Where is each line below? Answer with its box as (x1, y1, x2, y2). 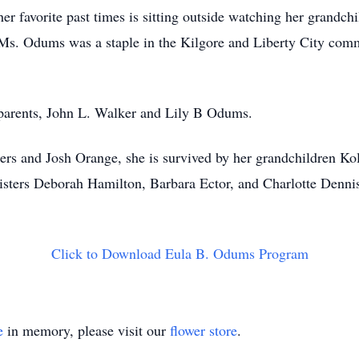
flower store (170, 321, 237, 340)
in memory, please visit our (3, 321, 170, 340)
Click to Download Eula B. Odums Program (50, 244, 309, 263)
